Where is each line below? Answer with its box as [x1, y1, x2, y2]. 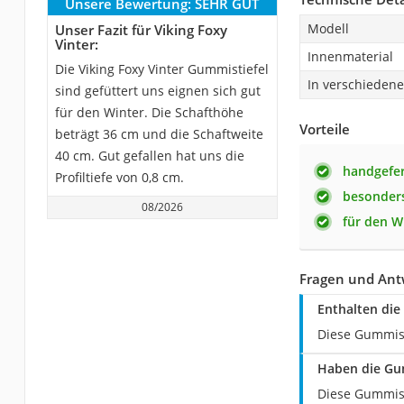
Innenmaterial [307, 47, 393, 65]
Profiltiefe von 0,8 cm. [54, 168, 184, 186]
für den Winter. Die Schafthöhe [54, 103, 243, 121]
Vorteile [298, 119, 350, 138]
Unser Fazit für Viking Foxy [54, 20, 227, 39]
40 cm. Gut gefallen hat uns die [54, 146, 244, 164]
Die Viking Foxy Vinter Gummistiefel [54, 60, 269, 78]
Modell [307, 19, 349, 37]
